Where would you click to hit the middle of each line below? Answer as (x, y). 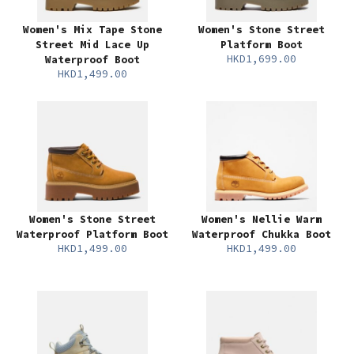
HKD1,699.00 (262, 59)
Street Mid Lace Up (92, 45)
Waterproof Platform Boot (92, 234)
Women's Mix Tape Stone (92, 30)
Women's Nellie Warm (262, 219)
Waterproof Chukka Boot (262, 234)
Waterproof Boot (92, 60)
